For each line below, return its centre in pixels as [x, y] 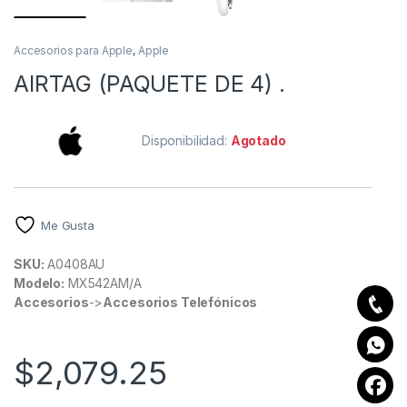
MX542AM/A [103, 283]
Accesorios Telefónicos [180, 303]
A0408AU [74, 264]
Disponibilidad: [186, 141]
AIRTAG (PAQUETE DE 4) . [149, 84]
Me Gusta [68, 225]
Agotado [258, 141]
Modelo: [40, 283]
